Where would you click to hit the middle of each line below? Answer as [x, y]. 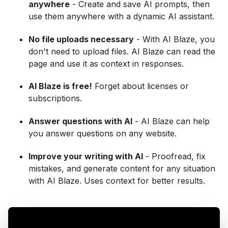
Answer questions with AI [80, 121]
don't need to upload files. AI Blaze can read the [122, 51]
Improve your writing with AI [86, 156]
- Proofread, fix [174, 156]
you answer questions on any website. [103, 134]
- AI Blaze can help [171, 121]
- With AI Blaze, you [174, 39]
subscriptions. [55, 98]
